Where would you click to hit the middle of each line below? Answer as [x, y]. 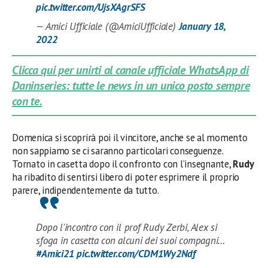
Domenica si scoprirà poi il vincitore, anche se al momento [130, 137]
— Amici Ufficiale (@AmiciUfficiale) [107, 26]
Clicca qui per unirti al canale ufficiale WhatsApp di [130, 70]
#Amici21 [55, 253]
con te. [27, 101]
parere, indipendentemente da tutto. [86, 190]
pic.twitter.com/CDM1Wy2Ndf [136, 253]
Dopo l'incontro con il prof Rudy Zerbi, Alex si [127, 227]
